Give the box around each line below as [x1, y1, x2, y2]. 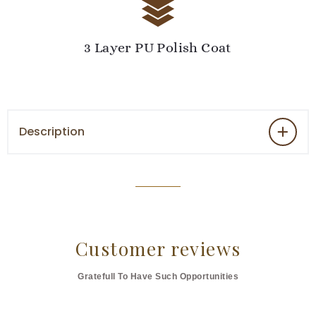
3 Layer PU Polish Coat [84, 39, 232, 56]
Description [19, 123, 85, 140]
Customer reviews [75, 236, 241, 262]
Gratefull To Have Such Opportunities [78, 272, 238, 282]
